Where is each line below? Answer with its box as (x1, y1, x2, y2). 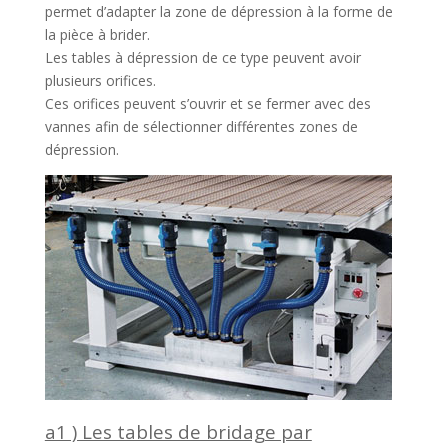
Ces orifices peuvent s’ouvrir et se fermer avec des (44, 94, 371, 114)
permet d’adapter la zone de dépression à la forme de (44, 2, 393, 22)
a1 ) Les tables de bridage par (44, 419, 312, 445)
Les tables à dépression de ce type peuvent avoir (44, 48, 361, 68)
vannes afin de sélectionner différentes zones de (44, 117, 358, 137)
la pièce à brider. (44, 25, 150, 45)
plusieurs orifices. (44, 71, 156, 91)
